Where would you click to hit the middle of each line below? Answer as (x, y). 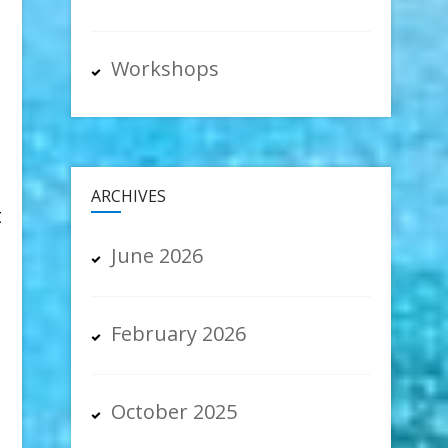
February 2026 (179, 334)
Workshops (165, 69)
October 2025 (174, 412)
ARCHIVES (129, 196)
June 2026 (157, 256)
